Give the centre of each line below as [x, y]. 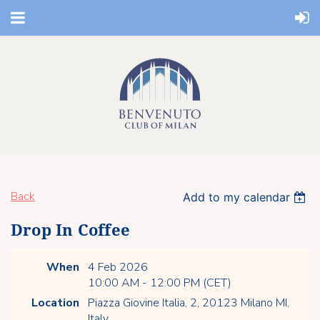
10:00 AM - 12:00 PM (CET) [160, 283]
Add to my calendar [237, 197]
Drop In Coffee [71, 230]
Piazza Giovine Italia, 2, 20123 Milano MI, [189, 303]
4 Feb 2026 [118, 267]
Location [55, 303]
